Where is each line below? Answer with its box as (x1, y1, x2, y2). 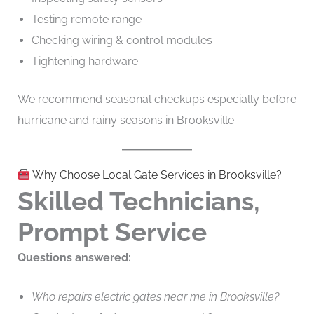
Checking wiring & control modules (31, 33, 212, 47)
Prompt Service (17, 217, 207, 248)
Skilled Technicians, (17, 186, 260, 217)
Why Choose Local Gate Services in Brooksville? (29, 168, 282, 182)
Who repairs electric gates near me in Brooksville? (31, 289, 279, 303)
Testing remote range (31, 12, 142, 26)
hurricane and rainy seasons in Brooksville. (17, 113, 236, 127)
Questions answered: (17, 251, 131, 265)
